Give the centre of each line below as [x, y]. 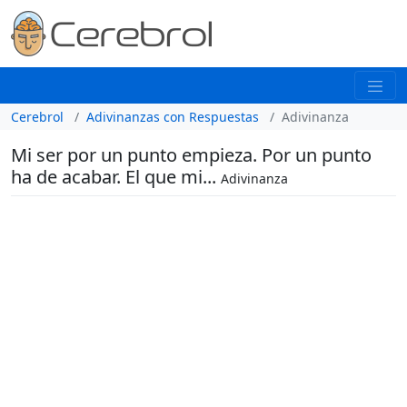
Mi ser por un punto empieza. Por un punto [191, 154]
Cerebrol [37, 116]
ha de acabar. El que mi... [116, 176]
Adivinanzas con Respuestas [173, 116]
